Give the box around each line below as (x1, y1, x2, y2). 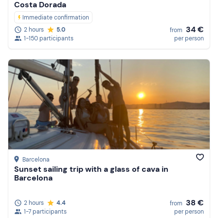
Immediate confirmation (22, 14, 89, 22)
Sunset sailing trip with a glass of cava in (14, 164, 168, 175)
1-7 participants (24, 208, 67, 216)
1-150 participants (24, 35, 73, 43)
